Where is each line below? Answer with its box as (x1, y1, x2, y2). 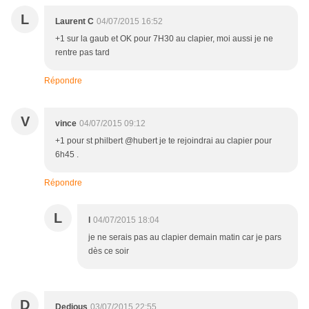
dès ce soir (88, 246, 129, 257)
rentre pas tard (55, 48, 110, 58)
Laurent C (55, 17, 94, 27)
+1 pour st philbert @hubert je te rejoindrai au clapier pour (55, 136, 272, 146)
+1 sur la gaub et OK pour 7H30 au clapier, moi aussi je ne (55, 34, 273, 44)
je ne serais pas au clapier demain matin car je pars (88, 232, 281, 243)
